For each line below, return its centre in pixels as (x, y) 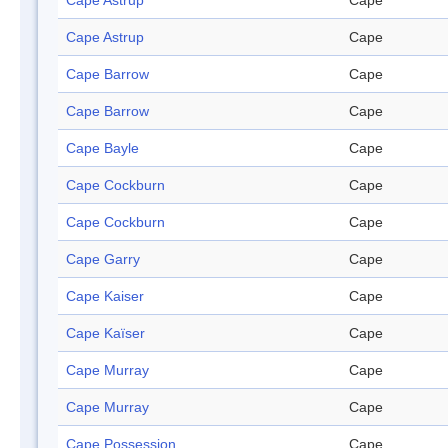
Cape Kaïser (105, 333)
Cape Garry (103, 259)
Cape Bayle (102, 148)
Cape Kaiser (105, 296)
